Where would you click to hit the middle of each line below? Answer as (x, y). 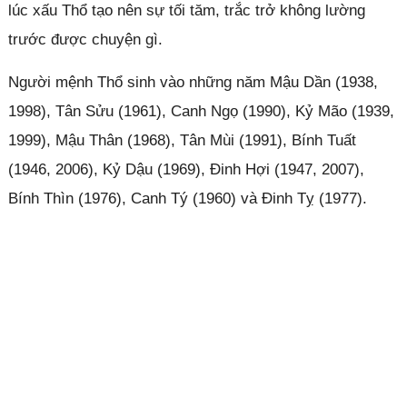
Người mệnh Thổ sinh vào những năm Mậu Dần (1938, (193, 82)
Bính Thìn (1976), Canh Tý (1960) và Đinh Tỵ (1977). (187, 198)
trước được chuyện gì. (85, 39)
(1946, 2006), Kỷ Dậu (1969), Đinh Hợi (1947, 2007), (186, 169)
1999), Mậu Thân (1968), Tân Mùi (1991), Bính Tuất (182, 140)
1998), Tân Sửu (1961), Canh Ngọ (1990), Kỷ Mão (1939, (201, 111)
